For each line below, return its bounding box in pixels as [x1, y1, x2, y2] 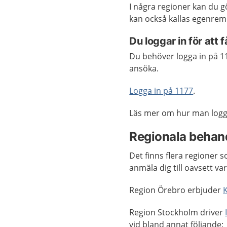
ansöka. [129, 62, 159, 74]
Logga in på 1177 [129, 85, 194, 96]
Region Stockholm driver [129, 206, 225, 218]
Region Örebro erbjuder [129, 184, 223, 196]
